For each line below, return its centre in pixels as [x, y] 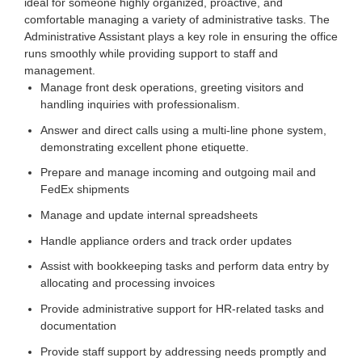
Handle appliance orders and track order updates [166, 240]
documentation [78, 325]
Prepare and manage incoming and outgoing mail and [178, 173]
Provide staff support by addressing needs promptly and [183, 351]
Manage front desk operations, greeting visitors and [172, 87]
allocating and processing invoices [129, 283]
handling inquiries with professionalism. [140, 104]
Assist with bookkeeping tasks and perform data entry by [185, 266]
